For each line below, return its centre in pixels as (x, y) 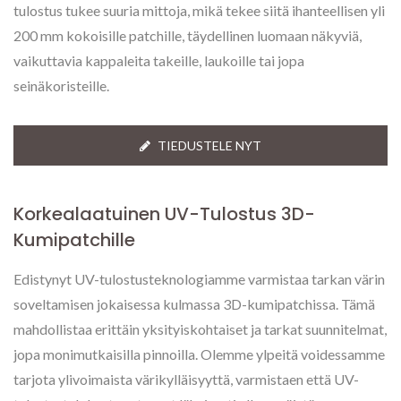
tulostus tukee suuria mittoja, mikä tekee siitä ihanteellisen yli (199, 10)
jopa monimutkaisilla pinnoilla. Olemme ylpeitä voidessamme (199, 354)
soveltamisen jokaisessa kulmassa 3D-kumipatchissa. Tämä (194, 304)
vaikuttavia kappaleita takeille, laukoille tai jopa (159, 60)
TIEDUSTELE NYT (209, 145)
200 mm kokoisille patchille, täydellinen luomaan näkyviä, (188, 35)
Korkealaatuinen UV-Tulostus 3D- (164, 214)
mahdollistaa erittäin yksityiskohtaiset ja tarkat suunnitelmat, (200, 329)
